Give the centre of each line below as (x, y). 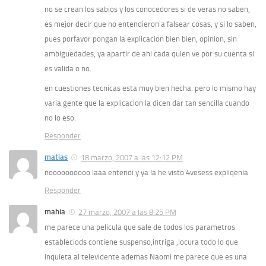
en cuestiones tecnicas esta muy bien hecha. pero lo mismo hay (150, 88)
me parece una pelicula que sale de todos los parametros (140, 227)
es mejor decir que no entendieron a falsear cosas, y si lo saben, (151, 24)
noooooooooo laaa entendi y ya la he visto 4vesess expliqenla (146, 173)
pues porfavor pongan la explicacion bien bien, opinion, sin (141, 39)
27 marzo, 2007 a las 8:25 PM (127, 213)
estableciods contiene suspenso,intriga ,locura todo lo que (141, 242)
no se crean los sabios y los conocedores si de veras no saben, (147, 9)
